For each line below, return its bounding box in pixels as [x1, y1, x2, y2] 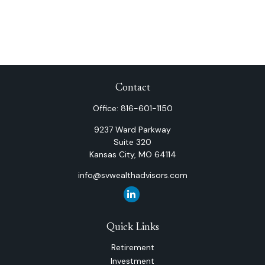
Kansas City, [89, 149, 136, 160]
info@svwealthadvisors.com [77, 170, 188, 180]
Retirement [111, 242, 154, 253]
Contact [115, 83, 150, 93]
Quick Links [106, 222, 159, 233]
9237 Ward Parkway [94, 124, 171, 135]
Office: [92, 103, 121, 114]
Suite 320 [114, 137, 151, 147]
